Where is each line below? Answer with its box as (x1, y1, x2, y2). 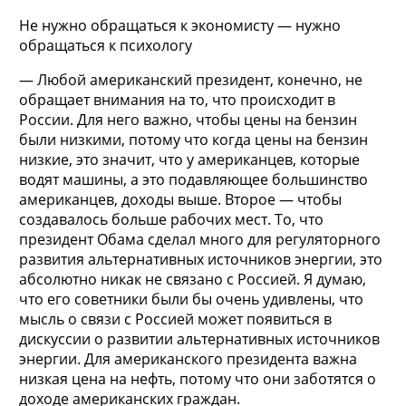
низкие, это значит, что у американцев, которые (18, 149, 360, 169)
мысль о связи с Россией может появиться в (18, 308, 332, 329)
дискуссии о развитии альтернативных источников (18, 328, 380, 349)
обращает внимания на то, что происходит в (18, 89, 335, 110)
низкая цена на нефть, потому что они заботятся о (18, 368, 376, 389)
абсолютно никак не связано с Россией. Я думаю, (18, 268, 366, 289)
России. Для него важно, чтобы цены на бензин (18, 109, 357, 130)
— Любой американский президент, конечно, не (18, 69, 362, 90)
